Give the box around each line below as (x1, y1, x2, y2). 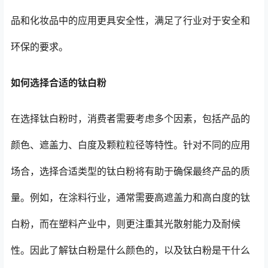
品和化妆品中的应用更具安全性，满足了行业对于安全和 (11, 14, 250, 26)
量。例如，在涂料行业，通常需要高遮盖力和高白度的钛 (11, 191, 250, 203)
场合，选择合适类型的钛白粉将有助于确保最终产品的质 (11, 165, 250, 177)
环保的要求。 (11, 40, 68, 53)
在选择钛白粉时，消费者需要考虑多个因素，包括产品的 (11, 112, 250, 124)
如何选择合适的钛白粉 (11, 76, 106, 89)
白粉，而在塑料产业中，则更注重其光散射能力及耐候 (11, 217, 240, 230)
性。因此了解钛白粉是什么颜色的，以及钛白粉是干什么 (11, 243, 250, 256)
